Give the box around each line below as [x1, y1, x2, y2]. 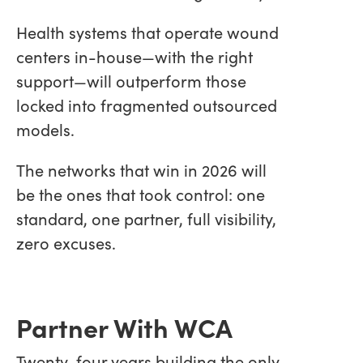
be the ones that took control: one [16, 182, 265, 205]
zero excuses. [16, 231, 116, 254]
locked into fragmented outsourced [16, 93, 277, 116]
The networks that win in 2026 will [16, 158, 267, 181]
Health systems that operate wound [16, 20, 279, 43]
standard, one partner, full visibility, [16, 207, 276, 229]
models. [16, 117, 75, 140]
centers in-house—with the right [16, 45, 253, 67]
